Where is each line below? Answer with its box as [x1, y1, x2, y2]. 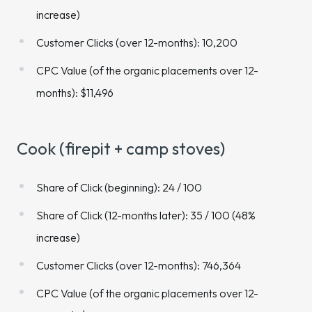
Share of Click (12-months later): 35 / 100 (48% [36, 208, 256, 222]
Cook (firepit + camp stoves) [17, 138, 225, 159]
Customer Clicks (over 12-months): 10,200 [36, 36, 237, 49]
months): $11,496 [36, 86, 114, 100]
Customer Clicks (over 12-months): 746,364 [36, 258, 241, 272]
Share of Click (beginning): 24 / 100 [36, 180, 202, 194]
